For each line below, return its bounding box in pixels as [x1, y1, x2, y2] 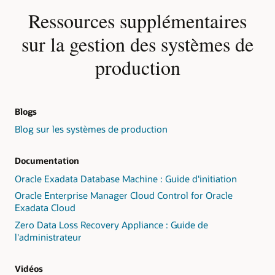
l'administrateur [15, 230, 82, 243]
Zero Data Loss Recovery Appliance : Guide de [15, 218, 208, 231]
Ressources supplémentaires [28, 7, 247, 34]
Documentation [15, 155, 79, 167]
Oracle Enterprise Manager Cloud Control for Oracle [15, 189, 233, 202]
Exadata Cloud [15, 201, 76, 214]
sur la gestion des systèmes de [21, 30, 254, 57]
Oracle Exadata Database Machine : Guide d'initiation [15, 172, 237, 185]
